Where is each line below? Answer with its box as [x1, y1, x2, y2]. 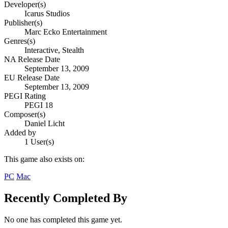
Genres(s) [4, 37, 35, 46]
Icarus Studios [24, 9, 70, 18]
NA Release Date [4, 55, 60, 64]
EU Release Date [4, 73, 60, 82]
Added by [4, 128, 36, 137]
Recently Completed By [4, 191, 127, 205]
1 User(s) [24, 137, 54, 147]
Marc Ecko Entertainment [24, 27, 107, 37]
